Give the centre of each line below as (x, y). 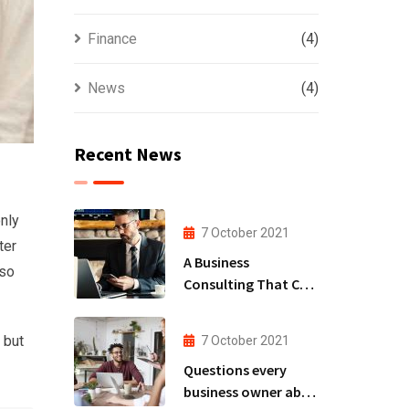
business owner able (247, 391)
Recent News (127, 154)
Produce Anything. (242, 305)
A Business (216, 262)
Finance (112, 39)
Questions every (235, 369)
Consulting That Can (249, 283)
